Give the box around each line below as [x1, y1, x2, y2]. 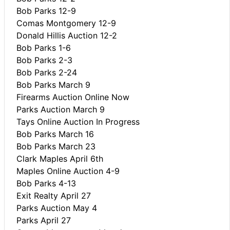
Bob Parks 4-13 [16, 178, 76, 188]
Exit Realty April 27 [16, 190, 91, 201]
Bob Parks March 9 [16, 79, 90, 90]
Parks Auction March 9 [16, 104, 105, 114]
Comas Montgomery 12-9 [16, 17, 116, 28]
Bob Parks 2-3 [16, 54, 72, 65]
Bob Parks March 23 [16, 141, 95, 151]
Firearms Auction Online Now [16, 91, 129, 102]
